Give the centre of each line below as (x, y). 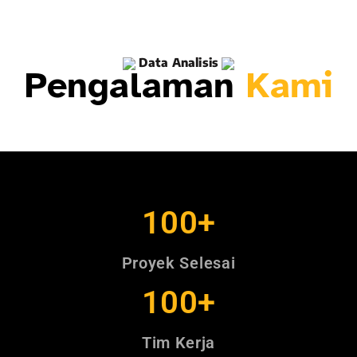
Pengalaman (129, 86)
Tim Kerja (178, 343)
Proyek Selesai (178, 263)
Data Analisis (178, 63)
